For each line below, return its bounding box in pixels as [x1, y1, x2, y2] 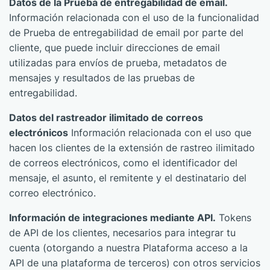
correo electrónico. [9, 187, 96, 199]
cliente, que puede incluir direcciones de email [9, 42, 220, 54]
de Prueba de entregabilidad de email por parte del [9, 27, 243, 39]
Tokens [216, 212, 251, 224]
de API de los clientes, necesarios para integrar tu [9, 227, 236, 239]
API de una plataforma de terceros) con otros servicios [9, 257, 260, 269]
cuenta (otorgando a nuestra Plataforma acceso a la [9, 242, 248, 254]
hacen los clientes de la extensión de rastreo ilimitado [9, 142, 255, 154]
